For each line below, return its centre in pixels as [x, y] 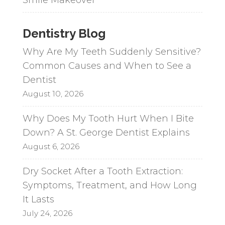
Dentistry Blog [64, 33]
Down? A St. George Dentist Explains [106, 132]
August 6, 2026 [51, 146]
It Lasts [38, 199]
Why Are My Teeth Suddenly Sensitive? [111, 51]
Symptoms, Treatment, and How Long [109, 185]
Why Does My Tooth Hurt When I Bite [108, 118]
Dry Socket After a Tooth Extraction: [102, 171]
